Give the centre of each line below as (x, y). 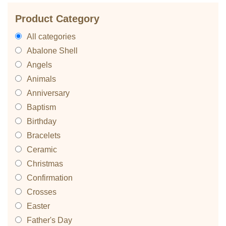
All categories (51, 37)
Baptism (41, 107)
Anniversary (48, 93)
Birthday (42, 121)
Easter (38, 206)
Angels (39, 65)
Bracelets (44, 135)
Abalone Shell (52, 51)
